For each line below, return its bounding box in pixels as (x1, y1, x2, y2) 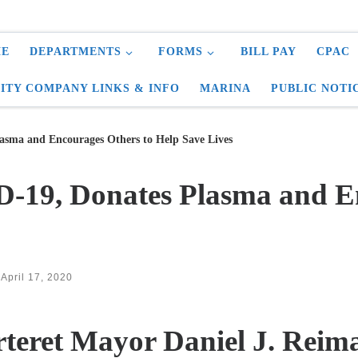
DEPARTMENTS (30, 45, 121, 58)
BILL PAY (240, 45, 296, 58)
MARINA (200, 82, 251, 94)
